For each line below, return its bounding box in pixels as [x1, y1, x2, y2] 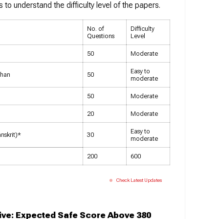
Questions [87, 32, 114, 40]
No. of [87, 24, 104, 32]
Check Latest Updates [115, 177, 162, 183]
